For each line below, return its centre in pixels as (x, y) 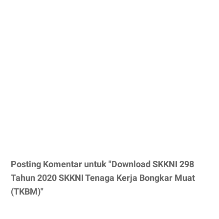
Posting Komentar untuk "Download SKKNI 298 (102, 164)
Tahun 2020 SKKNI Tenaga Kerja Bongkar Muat (103, 177)
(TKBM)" (27, 191)
